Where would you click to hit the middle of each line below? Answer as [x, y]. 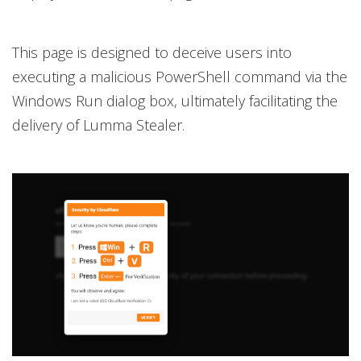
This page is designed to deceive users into [152, 53]
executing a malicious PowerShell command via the [180, 77]
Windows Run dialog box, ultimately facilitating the [175, 101]
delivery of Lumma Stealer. [98, 125]
